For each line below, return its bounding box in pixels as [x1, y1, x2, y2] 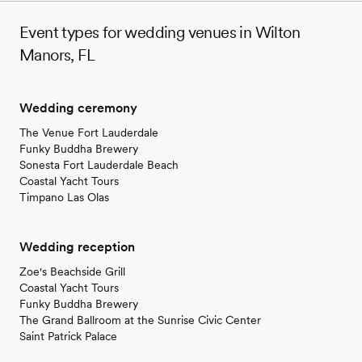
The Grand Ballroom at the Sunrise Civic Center [19, 313, 261, 326]
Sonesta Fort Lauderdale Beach [19, 158, 179, 171]
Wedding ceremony [19, 99, 137, 116]
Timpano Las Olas [19, 190, 109, 204]
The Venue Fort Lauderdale [19, 125, 158, 139]
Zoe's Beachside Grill [19, 264, 125, 278]
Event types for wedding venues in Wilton [19, 22, 300, 42]
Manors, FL [19, 44, 95, 65]
